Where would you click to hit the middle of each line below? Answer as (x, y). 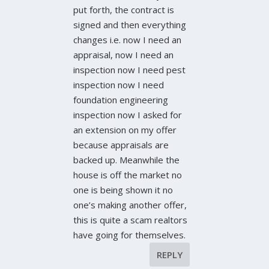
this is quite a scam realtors (131, 220)
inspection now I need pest (130, 70)
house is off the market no (128, 175)
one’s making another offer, (130, 205)
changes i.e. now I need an (128, 40)
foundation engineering (121, 100)
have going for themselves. (130, 235)
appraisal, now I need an (124, 55)
